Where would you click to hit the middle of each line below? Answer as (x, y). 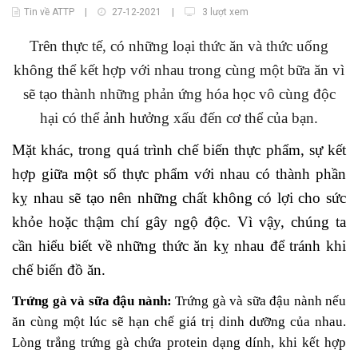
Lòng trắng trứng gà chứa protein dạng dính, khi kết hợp (179, 342)
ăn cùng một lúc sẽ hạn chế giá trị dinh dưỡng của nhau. (179, 322)
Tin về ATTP (49, 12)
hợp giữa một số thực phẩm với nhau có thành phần (179, 174)
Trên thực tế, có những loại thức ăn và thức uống (179, 46)
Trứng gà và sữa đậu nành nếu (261, 301)
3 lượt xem (224, 12)
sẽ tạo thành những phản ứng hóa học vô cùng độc (179, 94)
